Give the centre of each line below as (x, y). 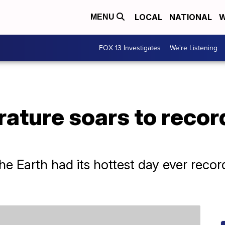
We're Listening (194, 48)
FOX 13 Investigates (130, 48)
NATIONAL (191, 17)
